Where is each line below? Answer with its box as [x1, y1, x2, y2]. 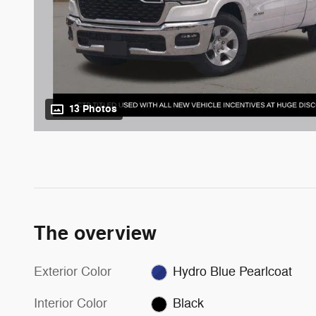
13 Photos [69, 103, 117, 116]
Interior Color [34, 296, 107, 312]
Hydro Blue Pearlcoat [172, 264, 292, 280]
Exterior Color [34, 264, 111, 280]
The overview [34, 221, 157, 247]
